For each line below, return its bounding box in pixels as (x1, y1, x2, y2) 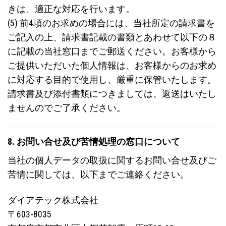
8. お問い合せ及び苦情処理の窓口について (8, 137, 180, 147)
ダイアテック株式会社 (8, 195, 98, 205)
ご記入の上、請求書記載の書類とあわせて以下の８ (8, 32, 216, 43)
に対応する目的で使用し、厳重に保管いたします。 (8, 75, 216, 85)
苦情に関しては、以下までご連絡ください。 (8, 169, 189, 180)
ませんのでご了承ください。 (8, 103, 126, 114)
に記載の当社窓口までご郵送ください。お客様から (8, 46, 216, 57)
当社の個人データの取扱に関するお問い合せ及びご (8, 155, 216, 165)
